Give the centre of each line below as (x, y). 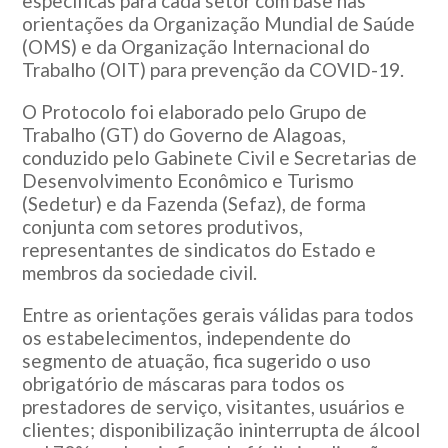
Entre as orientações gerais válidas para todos (218, 314)
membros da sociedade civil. (140, 272)
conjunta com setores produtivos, (163, 226)
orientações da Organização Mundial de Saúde (219, 23)
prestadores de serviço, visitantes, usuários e (214, 406)
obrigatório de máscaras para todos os (184, 383)
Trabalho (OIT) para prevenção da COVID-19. (213, 69)
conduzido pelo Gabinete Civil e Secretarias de (220, 157)
